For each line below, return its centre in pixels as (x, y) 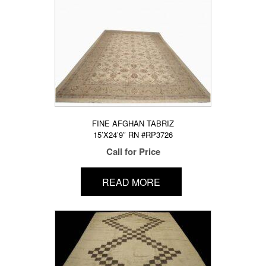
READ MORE (131, 182)
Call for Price (133, 152)
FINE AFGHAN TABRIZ (133, 123)
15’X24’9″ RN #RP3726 (133, 135)
